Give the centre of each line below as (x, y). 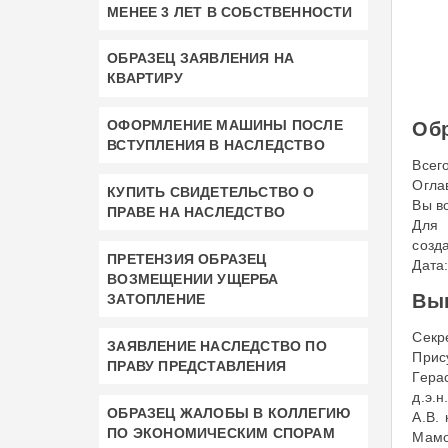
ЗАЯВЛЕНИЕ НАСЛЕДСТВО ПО (217, 345)
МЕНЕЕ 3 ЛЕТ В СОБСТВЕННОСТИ (230, 11)
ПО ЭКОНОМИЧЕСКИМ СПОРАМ (221, 432)
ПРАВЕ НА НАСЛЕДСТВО (196, 212)
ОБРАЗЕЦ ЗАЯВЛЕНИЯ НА (201, 58)
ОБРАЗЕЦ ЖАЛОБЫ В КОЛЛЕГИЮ (229, 412)
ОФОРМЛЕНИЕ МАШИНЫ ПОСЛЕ (225, 125)
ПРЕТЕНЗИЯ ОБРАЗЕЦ (187, 259)
